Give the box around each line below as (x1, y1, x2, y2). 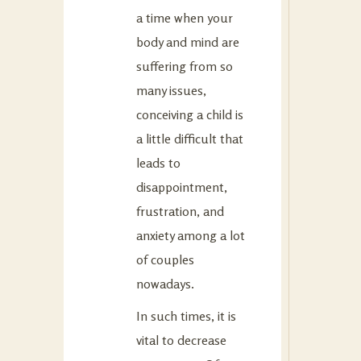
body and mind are (136, 33, 239, 50)
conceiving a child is (136, 106, 243, 122)
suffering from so (136, 57, 233, 74)
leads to (136, 154, 180, 171)
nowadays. (136, 275, 194, 292)
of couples (136, 251, 194, 268)
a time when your (136, 9, 233, 26)
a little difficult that (136, 130, 243, 147)
